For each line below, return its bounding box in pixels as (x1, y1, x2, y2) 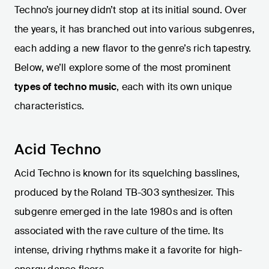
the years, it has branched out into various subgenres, (14, 23, 255, 36)
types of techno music (14, 80, 117, 94)
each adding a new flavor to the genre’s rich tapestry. (14, 42, 251, 55)
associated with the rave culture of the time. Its (14, 225, 223, 238)
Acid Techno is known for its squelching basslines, (14, 167, 240, 180)
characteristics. (14, 100, 85, 113)
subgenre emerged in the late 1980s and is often (14, 205, 233, 219)
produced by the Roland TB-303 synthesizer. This (14, 186, 235, 199)
